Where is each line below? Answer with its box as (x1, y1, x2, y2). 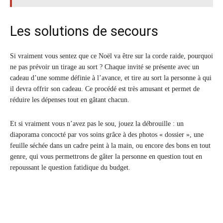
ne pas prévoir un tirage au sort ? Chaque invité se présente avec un (10, 63, 199, 71)
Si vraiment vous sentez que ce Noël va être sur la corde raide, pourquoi (10, 52, 213, 60)
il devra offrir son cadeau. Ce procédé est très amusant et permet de (10, 85, 200, 93)
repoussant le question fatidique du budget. (10, 164, 130, 172)
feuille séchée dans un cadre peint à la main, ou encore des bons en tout (10, 142, 211, 150)
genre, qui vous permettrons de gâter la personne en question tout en (10, 153, 202, 161)
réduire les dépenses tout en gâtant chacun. (10, 96, 129, 104)
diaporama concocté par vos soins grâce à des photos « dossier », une (10, 131, 204, 139)
